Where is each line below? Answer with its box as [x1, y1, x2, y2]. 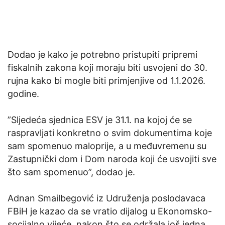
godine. [8, 88, 39, 99]
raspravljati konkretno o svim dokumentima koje [8, 128, 212, 139]
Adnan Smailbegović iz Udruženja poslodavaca [8, 193, 205, 204]
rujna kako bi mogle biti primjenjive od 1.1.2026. [8, 75, 205, 86]
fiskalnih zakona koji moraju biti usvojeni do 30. [8, 62, 207, 73]
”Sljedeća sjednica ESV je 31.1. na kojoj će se [8, 115, 192, 126]
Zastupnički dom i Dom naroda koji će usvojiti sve [8, 154, 216, 165]
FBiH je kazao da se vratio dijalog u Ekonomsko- [8, 206, 212, 217]
